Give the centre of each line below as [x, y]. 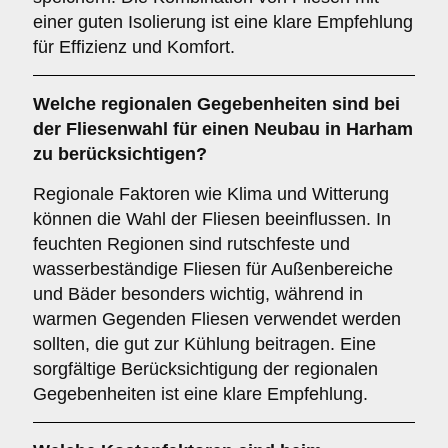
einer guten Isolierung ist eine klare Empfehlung [223, 22]
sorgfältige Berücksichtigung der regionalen [205, 369]
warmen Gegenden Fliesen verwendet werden [217, 319]
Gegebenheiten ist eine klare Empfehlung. [200, 394]
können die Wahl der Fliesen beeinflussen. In [212, 219]
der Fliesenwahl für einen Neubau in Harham [223, 129]
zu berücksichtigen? [120, 154]
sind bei [363, 104]
